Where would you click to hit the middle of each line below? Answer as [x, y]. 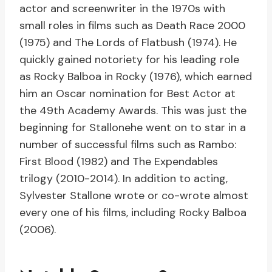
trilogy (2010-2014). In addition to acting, [124, 179]
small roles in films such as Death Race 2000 [132, 26]
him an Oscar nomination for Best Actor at [127, 94]
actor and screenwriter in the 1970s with [122, 9]
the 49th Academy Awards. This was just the [133, 111]
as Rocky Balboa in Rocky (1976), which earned [136, 77]
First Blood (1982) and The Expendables [119, 162]
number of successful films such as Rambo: [128, 145]
